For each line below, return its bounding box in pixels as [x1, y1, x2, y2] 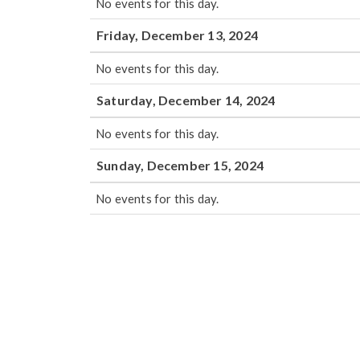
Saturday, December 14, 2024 [96, 92, 276, 108]
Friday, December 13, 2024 [96, 27, 258, 43]
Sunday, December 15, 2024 [96, 157, 264, 173]
